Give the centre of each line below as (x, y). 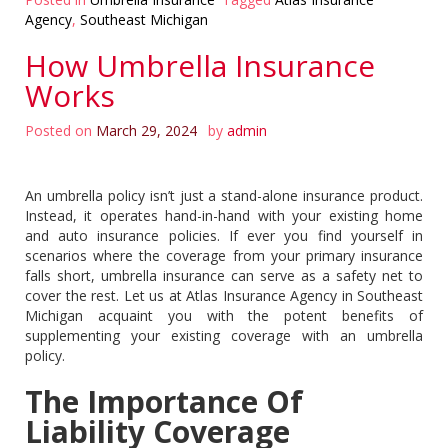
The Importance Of (164, 401)
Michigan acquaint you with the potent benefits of (224, 315)
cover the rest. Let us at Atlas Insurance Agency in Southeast (224, 295)
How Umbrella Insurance (200, 65)
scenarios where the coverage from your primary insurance (224, 255)
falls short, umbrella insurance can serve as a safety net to (224, 275)
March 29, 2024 (146, 130)
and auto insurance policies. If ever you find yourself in (224, 235)
